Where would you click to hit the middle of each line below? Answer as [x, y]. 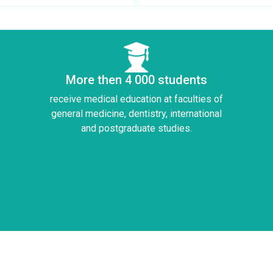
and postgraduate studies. [136, 129]
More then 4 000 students [136, 80]
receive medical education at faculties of [136, 99]
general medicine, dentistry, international [136, 114]
